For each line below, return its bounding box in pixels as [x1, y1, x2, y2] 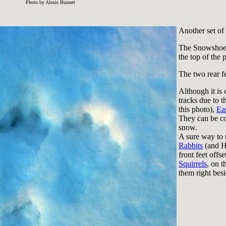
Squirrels [179, 159, 207, 168]
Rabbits [179, 141, 203, 150]
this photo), [179, 105, 216, 114]
